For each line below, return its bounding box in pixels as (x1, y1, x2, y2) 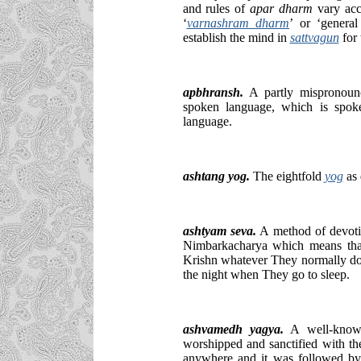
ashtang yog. (182, 168, 250, 183)
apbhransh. (182, 85, 243, 99)
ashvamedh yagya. (182, 322, 284, 336)
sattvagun (289, 30, 339, 44)
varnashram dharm (186, 15, 290, 30)
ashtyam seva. (182, 223, 256, 238)
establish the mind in (182, 30, 290, 44)
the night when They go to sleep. (182, 267, 350, 281)
